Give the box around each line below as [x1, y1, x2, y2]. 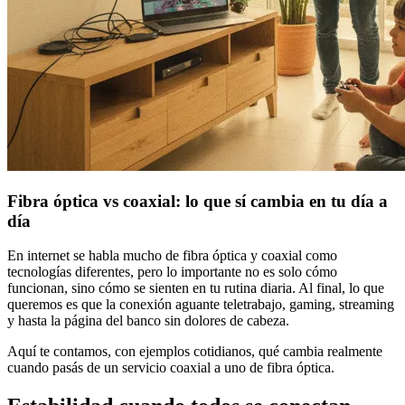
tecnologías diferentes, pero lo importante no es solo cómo [7, 264, 337, 280]
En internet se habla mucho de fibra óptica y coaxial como [7, 248, 337, 264]
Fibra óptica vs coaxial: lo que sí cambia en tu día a [7, 191, 388, 211]
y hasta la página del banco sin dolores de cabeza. [7, 313, 289, 329]
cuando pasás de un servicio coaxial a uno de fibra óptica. [7, 360, 334, 376]
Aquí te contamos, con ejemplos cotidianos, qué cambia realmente [7, 344, 382, 360]
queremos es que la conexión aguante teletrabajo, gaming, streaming [7, 297, 394, 313]
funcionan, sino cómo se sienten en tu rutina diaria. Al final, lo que [7, 280, 384, 297]
